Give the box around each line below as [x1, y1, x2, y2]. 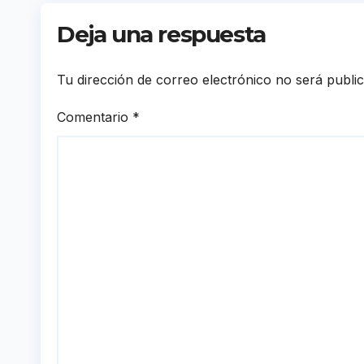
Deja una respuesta [57, 20, 266, 49]
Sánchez [70, 3, 150, 28]
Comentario [57, 108, 132, 125]
